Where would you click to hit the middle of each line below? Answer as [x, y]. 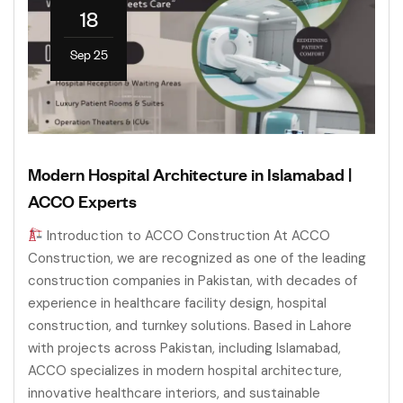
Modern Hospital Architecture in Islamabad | [190, 173]
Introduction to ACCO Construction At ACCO [187, 235]
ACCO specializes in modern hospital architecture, [185, 370]
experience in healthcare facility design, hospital [177, 303]
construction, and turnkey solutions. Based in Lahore [190, 325]
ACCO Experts [82, 200]
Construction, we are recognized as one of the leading [197, 258]
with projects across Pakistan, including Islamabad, [184, 348]
